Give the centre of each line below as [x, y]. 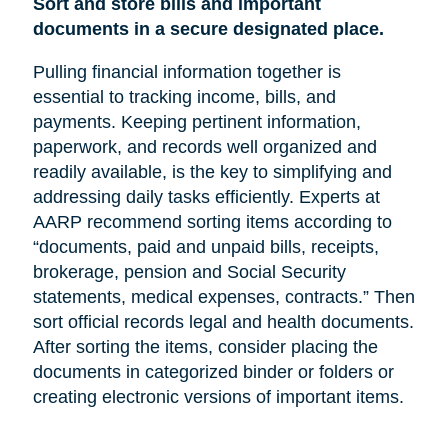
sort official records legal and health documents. [223, 321]
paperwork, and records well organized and [204, 146]
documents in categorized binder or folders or [213, 371]
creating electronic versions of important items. [218, 396]
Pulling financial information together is [186, 71]
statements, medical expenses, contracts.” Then [223, 296]
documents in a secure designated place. [208, 28]
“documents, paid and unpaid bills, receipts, [205, 246]
